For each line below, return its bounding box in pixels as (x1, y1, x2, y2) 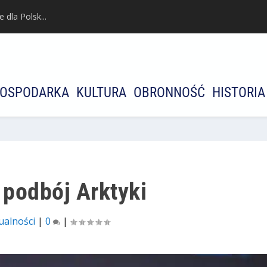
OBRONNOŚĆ (133, 85, 205, 101)
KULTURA (76, 85, 126, 101)
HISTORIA (212, 85, 265, 101)
